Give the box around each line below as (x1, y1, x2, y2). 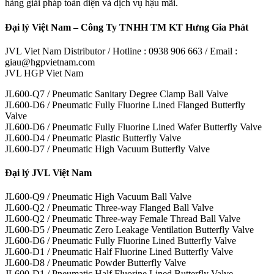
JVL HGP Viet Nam (5, 67, 83, 78)
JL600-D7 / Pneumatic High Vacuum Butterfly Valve (5, 143, 210, 154)
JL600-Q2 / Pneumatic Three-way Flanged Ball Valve (5, 202, 213, 213)
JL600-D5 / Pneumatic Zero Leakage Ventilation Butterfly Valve (5, 224, 254, 235)
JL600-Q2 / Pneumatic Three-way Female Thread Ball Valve (5, 213, 240, 224)
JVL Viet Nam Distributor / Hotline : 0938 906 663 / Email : (5, 45, 237, 56)
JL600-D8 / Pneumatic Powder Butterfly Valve (5, 257, 186, 268)
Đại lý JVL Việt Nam (5, 168, 92, 179)
